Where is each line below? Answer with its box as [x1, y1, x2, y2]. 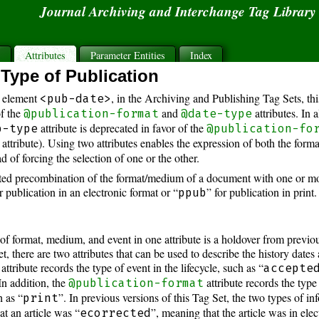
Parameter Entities [90, 48, 165, 62]
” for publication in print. [206, 184, 318, 200]
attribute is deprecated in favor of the [38, 120, 207, 136]
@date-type [181, 107, 253, 121]
